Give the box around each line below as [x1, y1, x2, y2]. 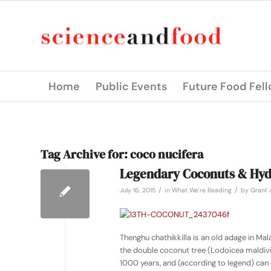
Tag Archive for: [41, 146, 130, 163]
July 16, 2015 [120, 186, 155, 194]
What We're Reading [172, 186, 232, 194]
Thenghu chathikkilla [120, 232, 191, 243]
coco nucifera [130, 146, 203, 163]
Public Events [96, 79, 167, 94]
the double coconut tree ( [120, 245, 211, 256]
